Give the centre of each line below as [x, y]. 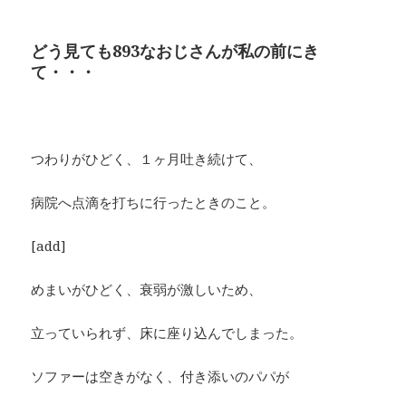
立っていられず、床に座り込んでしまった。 [167, 333]
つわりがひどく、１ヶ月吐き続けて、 [147, 159]
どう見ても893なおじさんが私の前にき [175, 51]
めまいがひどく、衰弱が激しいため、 [147, 290]
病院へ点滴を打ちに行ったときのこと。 [154, 203]
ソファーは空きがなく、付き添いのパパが [160, 377]
